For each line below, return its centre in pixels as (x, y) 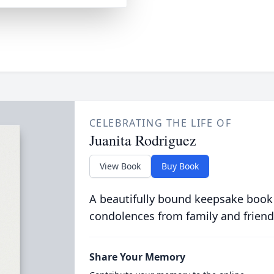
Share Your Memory (137, 257)
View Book (120, 166)
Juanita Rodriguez (143, 140)
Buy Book (180, 166)
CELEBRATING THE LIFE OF (160, 123)
